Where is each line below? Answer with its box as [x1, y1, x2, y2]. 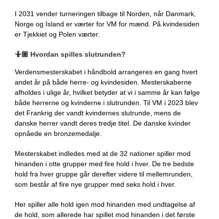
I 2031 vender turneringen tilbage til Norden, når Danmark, [15, 10, 196, 18]
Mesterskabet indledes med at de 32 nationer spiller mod [15, 150, 191, 158]
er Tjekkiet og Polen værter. [15, 30, 100, 38]
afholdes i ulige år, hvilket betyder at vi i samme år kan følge [15, 88, 200, 97]
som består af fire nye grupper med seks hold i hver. [15, 180, 176, 189]
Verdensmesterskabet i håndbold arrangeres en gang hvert [15, 68, 197, 76]
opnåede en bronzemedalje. [15, 130, 102, 138]
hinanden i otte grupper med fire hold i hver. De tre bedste [15, 160, 194, 168]
